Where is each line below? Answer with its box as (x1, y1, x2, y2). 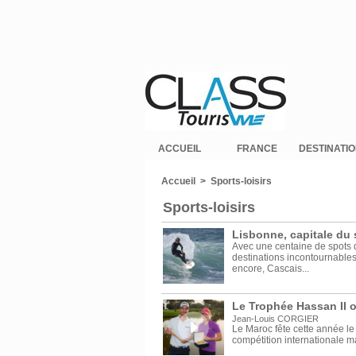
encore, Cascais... (231, 263, 309, 275)
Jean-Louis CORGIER (231, 314, 319, 324)
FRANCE (236, 143, 277, 155)
